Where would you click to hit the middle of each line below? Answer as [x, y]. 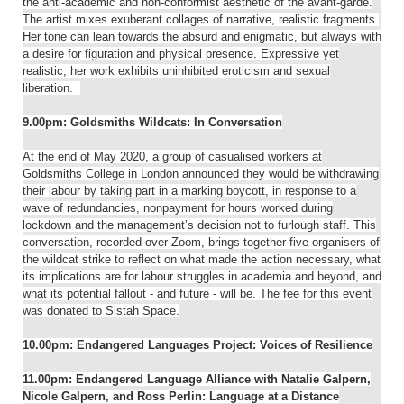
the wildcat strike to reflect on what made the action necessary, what [202, 260]
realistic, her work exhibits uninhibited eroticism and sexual [176, 71]
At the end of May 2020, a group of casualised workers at [172, 157]
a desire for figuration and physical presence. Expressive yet [181, 54]
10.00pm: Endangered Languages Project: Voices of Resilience [197, 345]
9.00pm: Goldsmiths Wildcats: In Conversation [152, 123]
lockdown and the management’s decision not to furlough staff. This [199, 225]
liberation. [51, 88]
